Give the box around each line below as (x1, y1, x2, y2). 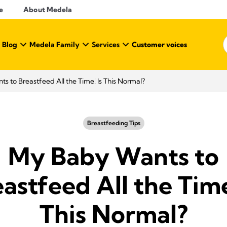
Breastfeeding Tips (87, 119, 140, 127)
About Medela (23, 5, 72, 14)
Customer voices (132, 40, 187, 49)
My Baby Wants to (8, 141, 219, 171)
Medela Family (29, 40, 80, 49)
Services (92, 40, 120, 49)
